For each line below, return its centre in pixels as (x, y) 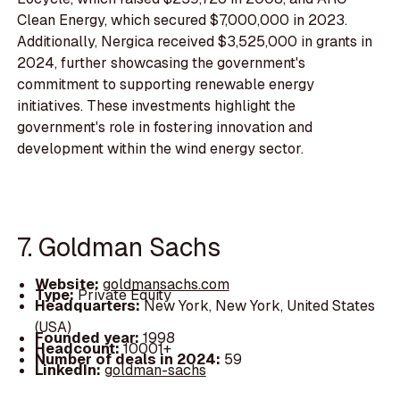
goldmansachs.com (166, 284)
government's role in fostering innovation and (165, 128)
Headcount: (79, 348)
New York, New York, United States (259, 305)
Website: (68, 284)
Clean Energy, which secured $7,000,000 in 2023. (183, 21)
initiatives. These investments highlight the (157, 106)
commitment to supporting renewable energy (166, 85)
